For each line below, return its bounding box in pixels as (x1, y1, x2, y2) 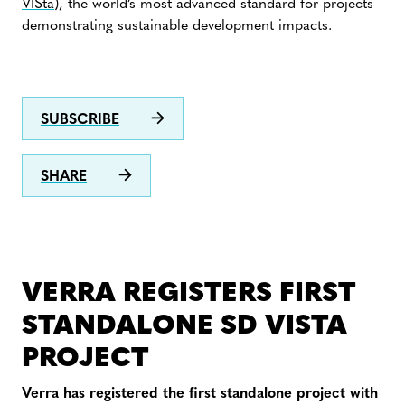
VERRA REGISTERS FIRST (22, 280, 355, 308)
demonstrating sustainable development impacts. (22, 19, 332, 33)
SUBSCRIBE (41, 113, 119, 127)
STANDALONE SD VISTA (22, 313, 347, 341)
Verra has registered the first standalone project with (22, 387, 378, 401)
